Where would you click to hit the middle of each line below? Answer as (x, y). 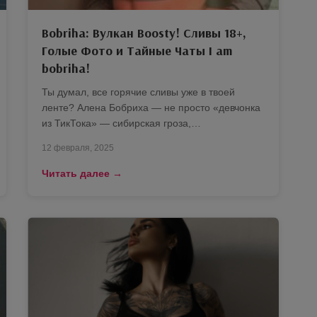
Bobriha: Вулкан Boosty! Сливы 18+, (144, 33)
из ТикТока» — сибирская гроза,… (121, 123)
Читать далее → (82, 173)
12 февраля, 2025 (78, 148)
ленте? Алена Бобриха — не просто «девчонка (151, 108)
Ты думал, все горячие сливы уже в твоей (138, 92)
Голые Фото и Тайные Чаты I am (137, 51)
